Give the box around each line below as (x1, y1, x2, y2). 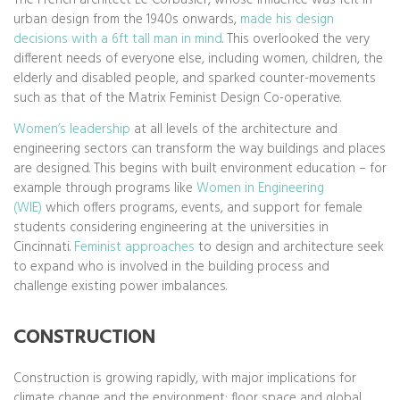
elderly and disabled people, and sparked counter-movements (13, 67, 376, 89)
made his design (240, 8, 334, 30)
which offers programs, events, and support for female (42, 196, 362, 219)
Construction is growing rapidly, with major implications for (13, 367, 356, 389)
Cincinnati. (13, 236, 74, 258)
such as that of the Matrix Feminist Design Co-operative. (13, 87, 341, 109)
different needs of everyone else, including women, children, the (13, 47, 383, 70)
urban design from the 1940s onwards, (13, 8, 240, 30)
